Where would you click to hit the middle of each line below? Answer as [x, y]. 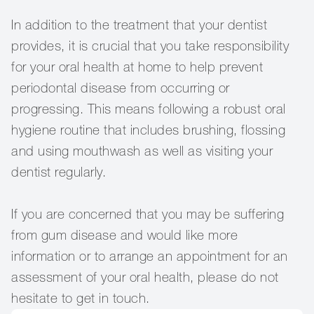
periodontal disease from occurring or [121, 88]
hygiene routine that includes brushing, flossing [148, 130]
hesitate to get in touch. [81, 298]
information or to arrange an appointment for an [150, 256]
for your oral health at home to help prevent [137, 67]
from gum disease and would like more [124, 235]
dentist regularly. [59, 172]
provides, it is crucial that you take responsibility [150, 46]
